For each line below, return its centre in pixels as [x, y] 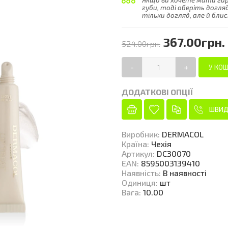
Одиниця [139, 182]
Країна [134, 144]
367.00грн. [194, 42]
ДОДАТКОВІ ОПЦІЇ [157, 92]
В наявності [185, 173]
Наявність [140, 173]
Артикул [137, 153]
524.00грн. [141, 44]
